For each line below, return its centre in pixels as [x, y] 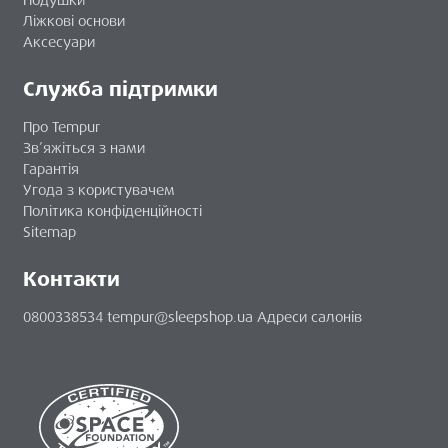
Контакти [71, 279]
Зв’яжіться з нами [84, 148]
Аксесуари [59, 42]
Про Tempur [61, 127]
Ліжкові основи [74, 21]
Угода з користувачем [99, 190]
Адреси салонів [309, 317]
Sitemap [49, 232]
